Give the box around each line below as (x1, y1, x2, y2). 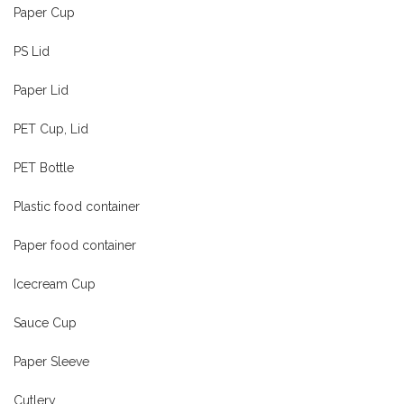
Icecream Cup (14, 276, 96, 291)
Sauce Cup (14, 315, 77, 330)
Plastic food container (14, 198, 140, 214)
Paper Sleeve (14, 353, 89, 369)
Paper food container (14, 237, 136, 252)
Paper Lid (14, 82, 69, 97)
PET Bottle (14, 160, 74, 175)
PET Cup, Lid (14, 121, 88, 136)
